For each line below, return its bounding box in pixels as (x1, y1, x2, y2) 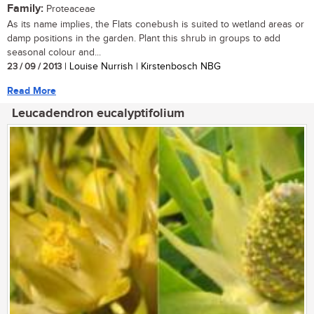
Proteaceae (43, 3, 95, 15)
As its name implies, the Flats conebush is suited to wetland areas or (7, 18, 304, 30)
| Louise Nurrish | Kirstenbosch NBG (62, 60, 221, 72)
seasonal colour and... (7, 46, 101, 58)
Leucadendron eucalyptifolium (12, 105, 184, 121)
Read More (7, 84, 56, 97)
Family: (7, 1, 43, 15)
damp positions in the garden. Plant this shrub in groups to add (7, 32, 280, 44)
